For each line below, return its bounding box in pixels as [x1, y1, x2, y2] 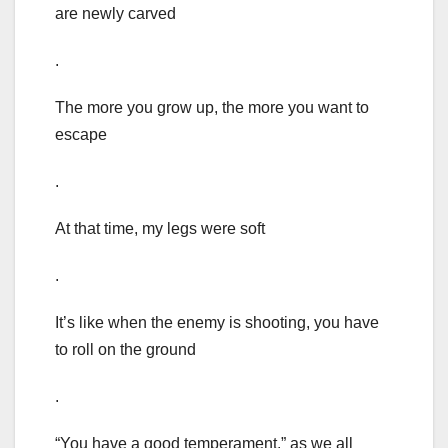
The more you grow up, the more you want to [55, 99, 369, 117]
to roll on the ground [55, 341, 196, 359]
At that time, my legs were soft [55, 220, 265, 238]
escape [55, 126, 107, 144]
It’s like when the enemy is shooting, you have [55, 314, 379, 332]
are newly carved [55, 5, 176, 23]
